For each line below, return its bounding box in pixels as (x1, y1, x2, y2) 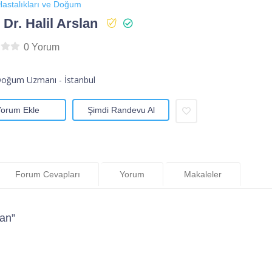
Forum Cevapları (15, 169, 80, 179)
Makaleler (184, 169, 222, 179)
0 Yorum (23, 42, 59, 53)
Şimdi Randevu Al (87, 105, 155, 115)
